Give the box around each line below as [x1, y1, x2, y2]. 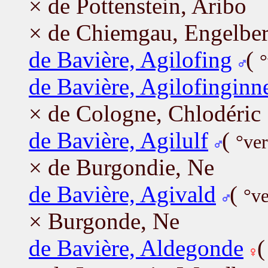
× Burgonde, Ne [29, 208, 179, 234]
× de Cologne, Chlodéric [29, 100, 261, 126]
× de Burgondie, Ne [29, 154, 214, 180]
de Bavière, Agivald [29, 181, 216, 207]
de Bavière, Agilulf [29, 127, 208, 153]
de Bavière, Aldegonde [29, 234, 243, 261]
